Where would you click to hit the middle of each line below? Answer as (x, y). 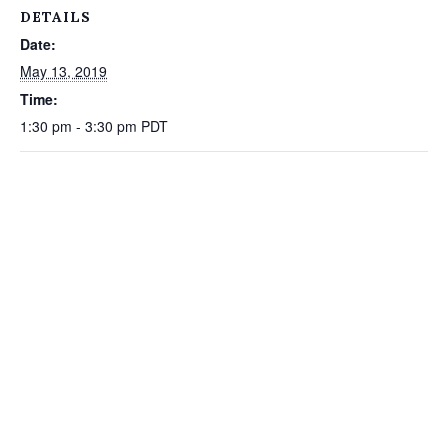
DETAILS (55, 17)
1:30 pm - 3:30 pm (80, 126)
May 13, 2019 (63, 71)
